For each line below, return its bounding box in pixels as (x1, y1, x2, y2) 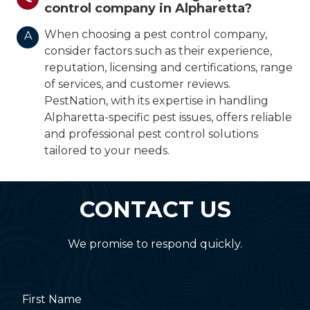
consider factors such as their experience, (44, 44, 272, 58)
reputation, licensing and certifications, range (44, 61, 293, 75)
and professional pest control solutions (44, 127, 258, 141)
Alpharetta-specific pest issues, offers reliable (44, 111, 292, 125)
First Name (22, 292, 82, 306)
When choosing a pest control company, (44, 28, 267, 42)
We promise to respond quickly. (68, 237, 242, 250)
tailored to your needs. (44, 144, 170, 158)
